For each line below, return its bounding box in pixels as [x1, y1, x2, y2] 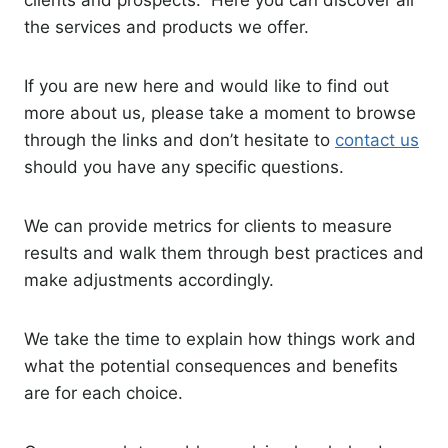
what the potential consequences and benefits [24, 355, 398, 376]
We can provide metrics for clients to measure [24, 215, 392, 236]
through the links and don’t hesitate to [24, 129, 335, 150]
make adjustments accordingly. [24, 269, 284, 290]
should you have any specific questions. [24, 156, 344, 177]
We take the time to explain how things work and [24, 328, 416, 349]
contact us [335, 129, 419, 150]
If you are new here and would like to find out [24, 75, 389, 96]
